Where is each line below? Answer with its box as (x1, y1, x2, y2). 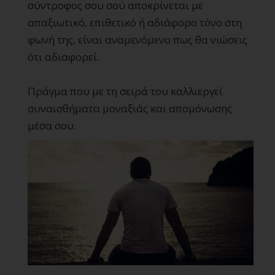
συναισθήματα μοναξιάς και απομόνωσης (28, 101, 232, 115)
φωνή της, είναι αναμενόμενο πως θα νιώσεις (28, 32, 247, 47)
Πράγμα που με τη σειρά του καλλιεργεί (28, 83, 223, 98)
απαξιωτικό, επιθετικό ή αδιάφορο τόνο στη (28, 15, 242, 29)
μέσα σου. (28, 118, 76, 133)
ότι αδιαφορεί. (28, 49, 99, 64)
